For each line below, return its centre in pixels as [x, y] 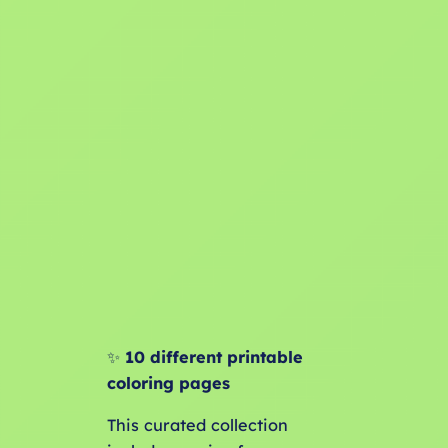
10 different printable [213, 356]
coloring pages [168, 382]
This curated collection [197, 424]
